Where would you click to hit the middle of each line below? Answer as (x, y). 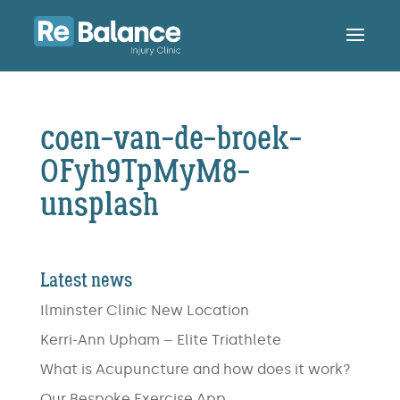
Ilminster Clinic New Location (144, 310)
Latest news (86, 280)
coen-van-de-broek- (171, 139)
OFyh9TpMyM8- (145, 172)
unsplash (99, 205)
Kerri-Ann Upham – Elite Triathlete (160, 340)
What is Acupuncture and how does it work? (195, 369)
